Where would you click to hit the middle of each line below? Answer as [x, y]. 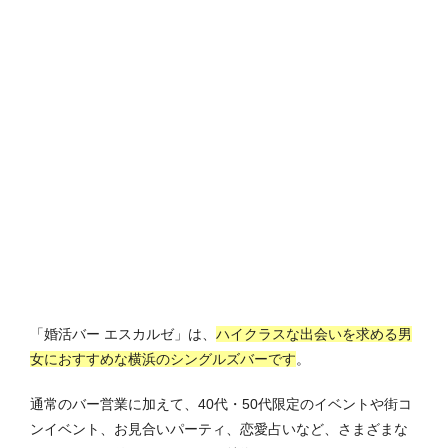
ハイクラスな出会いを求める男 [314, 333]
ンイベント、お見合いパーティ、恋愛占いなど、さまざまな [219, 428]
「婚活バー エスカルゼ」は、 [123, 333]
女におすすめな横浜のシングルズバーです [163, 358]
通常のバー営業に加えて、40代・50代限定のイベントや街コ [221, 403]
